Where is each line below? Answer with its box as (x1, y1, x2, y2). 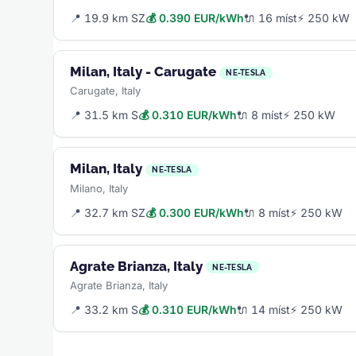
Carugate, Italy (70, 84, 141, 98)
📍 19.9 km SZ (70, 11, 146, 25)
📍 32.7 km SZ (70, 205, 146, 219)
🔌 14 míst (237, 302, 291, 316)
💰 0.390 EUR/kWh (145, 11, 245, 25)
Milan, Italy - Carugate (70, 64, 217, 80)
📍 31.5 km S (70, 108, 139, 122)
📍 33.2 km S (70, 302, 139, 316)
